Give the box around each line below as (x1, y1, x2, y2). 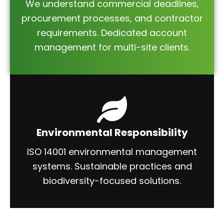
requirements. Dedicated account (37, 26, 187, 39)
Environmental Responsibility (36, 125, 188, 139)
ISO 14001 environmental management (27, 145, 197, 158)
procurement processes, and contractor (21, 12, 203, 24)
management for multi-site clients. (34, 41, 190, 53)
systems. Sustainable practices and (32, 160, 192, 172)
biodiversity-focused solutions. (43, 174, 181, 187)
